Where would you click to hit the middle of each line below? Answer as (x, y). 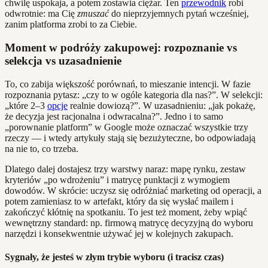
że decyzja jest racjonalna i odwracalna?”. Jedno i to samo (114, 116)
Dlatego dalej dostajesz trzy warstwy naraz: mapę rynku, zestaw (125, 169)
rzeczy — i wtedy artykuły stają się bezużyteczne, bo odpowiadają (130, 138)
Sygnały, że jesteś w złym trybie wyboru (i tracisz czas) (114, 257)
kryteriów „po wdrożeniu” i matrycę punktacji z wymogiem (117, 179)
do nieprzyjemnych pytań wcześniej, (179, 14)
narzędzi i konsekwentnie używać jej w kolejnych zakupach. (119, 233)
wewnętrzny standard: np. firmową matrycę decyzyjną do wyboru (129, 223)
